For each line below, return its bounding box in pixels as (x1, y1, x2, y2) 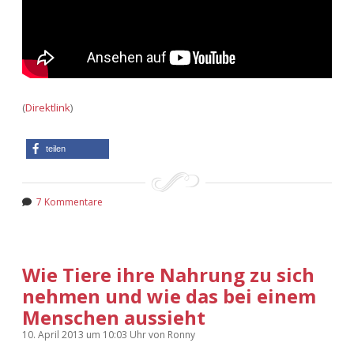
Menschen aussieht (22, 303, 205, 330)
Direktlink (25, 100, 70, 115)
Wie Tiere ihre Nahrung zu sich (22, 261, 314, 288)
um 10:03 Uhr (86, 327, 149, 341)
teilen (46, 143, 66, 153)
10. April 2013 (22, 327, 86, 341)
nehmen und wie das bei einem (22, 282, 316, 309)
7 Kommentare (36, 194, 103, 209)
